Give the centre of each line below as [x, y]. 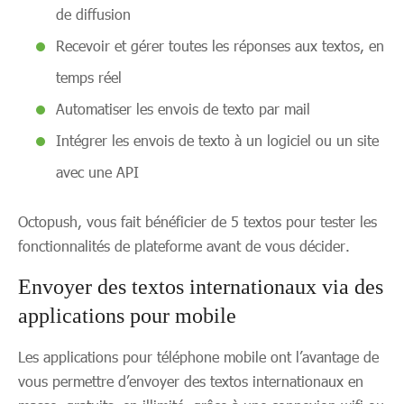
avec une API [97, 172]
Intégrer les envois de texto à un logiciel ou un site [217, 140]
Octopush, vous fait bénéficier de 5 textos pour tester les [197, 221]
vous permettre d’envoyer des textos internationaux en [191, 381]
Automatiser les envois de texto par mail [183, 109]
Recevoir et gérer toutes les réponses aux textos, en [220, 46]
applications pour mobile [127, 316]
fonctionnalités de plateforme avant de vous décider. [184, 246]
